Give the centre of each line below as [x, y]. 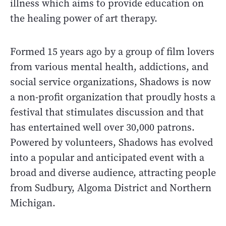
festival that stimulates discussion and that [107, 112]
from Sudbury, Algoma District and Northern [111, 188]
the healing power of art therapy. [84, 19]
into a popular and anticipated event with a [107, 158]
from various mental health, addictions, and [109, 67]
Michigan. [33, 203]
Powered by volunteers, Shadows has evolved [111, 143]
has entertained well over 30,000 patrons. [102, 128]
